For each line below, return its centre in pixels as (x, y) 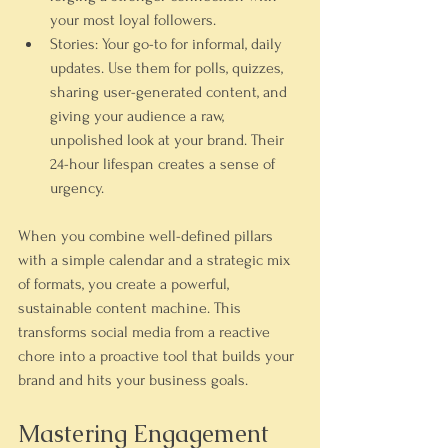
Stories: (74, 44)
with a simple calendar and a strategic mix (156, 260)
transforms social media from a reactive (146, 332)
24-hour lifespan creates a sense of (164, 164)
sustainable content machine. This (131, 308)
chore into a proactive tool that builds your (158, 356)
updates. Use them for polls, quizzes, (168, 68)
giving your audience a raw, (139, 116)
